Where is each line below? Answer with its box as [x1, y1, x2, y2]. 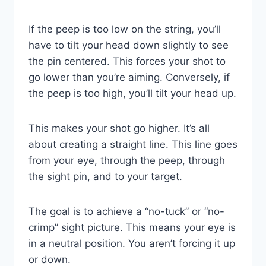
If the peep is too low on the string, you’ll [28, 23, 221, 36]
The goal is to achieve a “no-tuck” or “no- [28, 205, 224, 218]
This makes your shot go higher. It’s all [28, 122, 210, 135]
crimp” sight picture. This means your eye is [28, 221, 236, 234]
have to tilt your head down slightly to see [28, 39, 229, 52]
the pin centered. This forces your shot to [28, 55, 226, 68]
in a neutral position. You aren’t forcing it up [28, 237, 235, 250]
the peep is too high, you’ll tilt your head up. [28, 87, 236, 100]
